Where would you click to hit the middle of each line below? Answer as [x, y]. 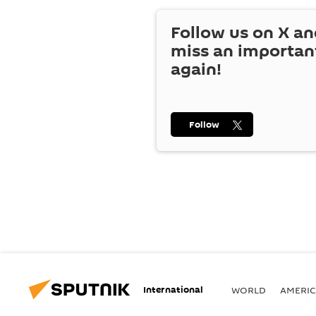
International [173, 289]
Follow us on [224, 33]
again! [196, 69]
